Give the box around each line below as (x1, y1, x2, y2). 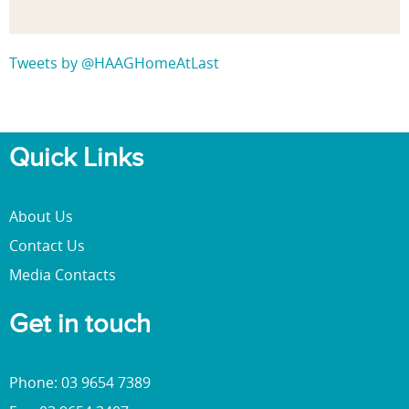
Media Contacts (9, 265, 116, 286)
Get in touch (9, 309, 151, 341)
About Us (9, 206, 73, 227)
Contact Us (9, 236, 85, 257)
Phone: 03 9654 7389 (9, 372, 151, 393)
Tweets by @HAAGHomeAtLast (9, 52, 219, 73)
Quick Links (9, 142, 143, 173)
